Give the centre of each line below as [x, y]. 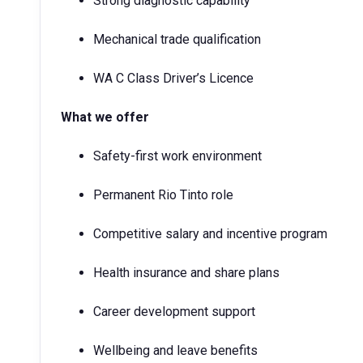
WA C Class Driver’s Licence [175, 78]
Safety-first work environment [177, 156]
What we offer [105, 117]
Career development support [174, 312]
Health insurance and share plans [186, 273]
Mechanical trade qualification [177, 39]
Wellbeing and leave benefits [177, 350]
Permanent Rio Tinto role [163, 195]
